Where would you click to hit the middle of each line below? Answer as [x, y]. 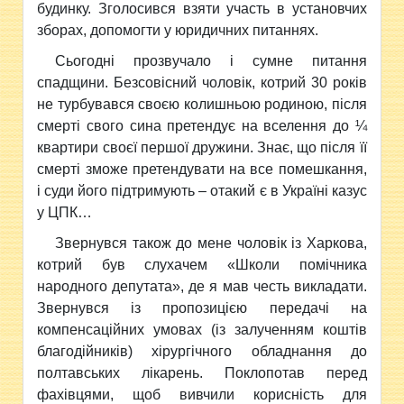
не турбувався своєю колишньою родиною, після [202, 104]
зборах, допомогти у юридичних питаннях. [178, 30]
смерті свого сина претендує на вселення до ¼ [202, 125]
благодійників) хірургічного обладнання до [202, 351]
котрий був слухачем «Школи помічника [202, 264]
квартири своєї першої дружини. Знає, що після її [202, 147]
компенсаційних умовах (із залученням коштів [202, 329]
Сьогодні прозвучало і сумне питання [211, 60]
